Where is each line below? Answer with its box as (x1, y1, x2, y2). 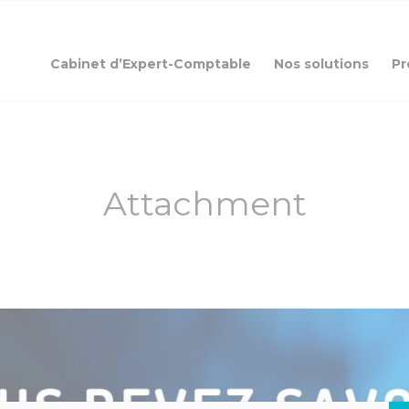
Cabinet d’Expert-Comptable (50, 55, 252, 72)
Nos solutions (274, 55, 370, 72)
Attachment (102, 184, 307, 224)
